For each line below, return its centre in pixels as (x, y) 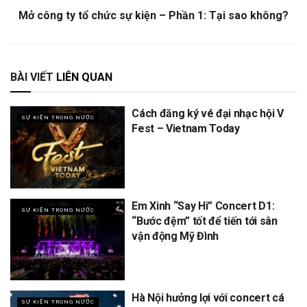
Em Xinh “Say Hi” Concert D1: (203, 206)
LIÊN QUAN (83, 77)
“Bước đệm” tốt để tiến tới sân (205, 221)
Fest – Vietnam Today (186, 129)
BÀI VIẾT (32, 77)
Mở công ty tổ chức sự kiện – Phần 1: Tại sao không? (153, 16)
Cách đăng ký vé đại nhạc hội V (208, 114)
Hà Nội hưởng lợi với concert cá (208, 298)
